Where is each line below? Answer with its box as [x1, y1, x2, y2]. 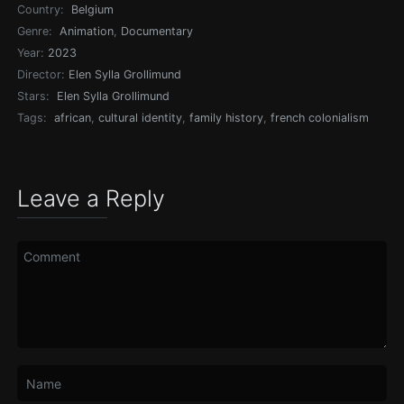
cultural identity [98, 111, 183, 124]
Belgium [71, 3, 115, 16]
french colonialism [271, 111, 370, 124]
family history [189, 111, 264, 124]
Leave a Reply [17, 185, 166, 212]
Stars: [17, 89, 50, 103]
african [54, 111, 92, 124]
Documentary [121, 24, 194, 38]
